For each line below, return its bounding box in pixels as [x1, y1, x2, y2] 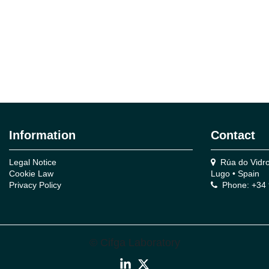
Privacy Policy [8, 180, 61, 190]
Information [8, 128, 76, 142]
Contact [210, 128, 255, 142]
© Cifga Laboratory [89, 237, 180, 249]
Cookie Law [8, 168, 53, 178]
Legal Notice [8, 157, 56, 167]
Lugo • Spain [210, 168, 259, 178]
